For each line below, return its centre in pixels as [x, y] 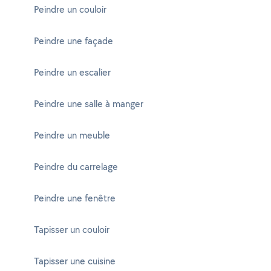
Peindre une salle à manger [89, 104]
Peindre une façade [73, 41]
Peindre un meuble [72, 135]
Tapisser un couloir [72, 230]
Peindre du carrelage [76, 167]
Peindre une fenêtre [75, 198]
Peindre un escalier [72, 72]
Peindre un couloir [70, 9]
